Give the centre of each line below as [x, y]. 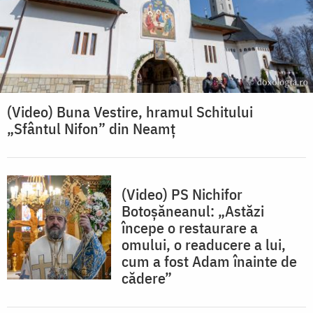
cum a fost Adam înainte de [209, 261]
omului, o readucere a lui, [204, 244]
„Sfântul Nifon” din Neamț [91, 128]
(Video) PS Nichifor [182, 194]
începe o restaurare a [190, 227]
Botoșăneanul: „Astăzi [193, 210]
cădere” [147, 277]
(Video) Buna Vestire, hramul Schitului [130, 111]
